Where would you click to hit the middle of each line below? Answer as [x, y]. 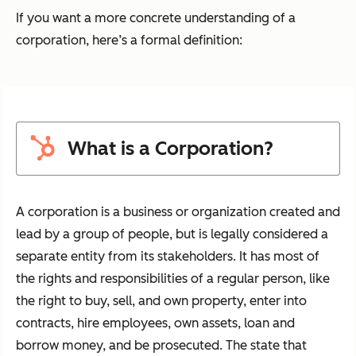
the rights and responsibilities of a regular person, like [173, 279]
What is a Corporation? [170, 149]
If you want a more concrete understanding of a [156, 18]
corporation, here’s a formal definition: [129, 41]
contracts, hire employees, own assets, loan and [155, 323]
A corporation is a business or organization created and [178, 212]
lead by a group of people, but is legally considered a [172, 234]
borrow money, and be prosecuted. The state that [161, 346]
